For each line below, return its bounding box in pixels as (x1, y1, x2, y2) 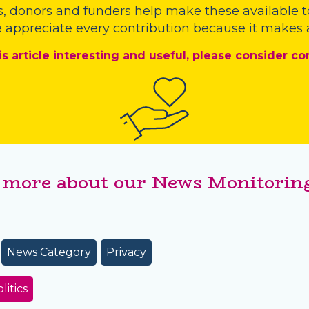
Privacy (106, 246, 147, 259)
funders (83, 3, 134, 19)
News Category (6, 246, 91, 259)
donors (9, 3, 52, 19)
